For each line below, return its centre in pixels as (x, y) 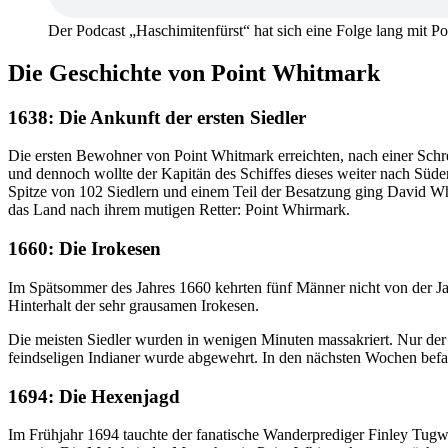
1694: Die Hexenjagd (94, 396)
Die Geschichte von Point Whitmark (194, 72)
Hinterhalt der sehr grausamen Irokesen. (133, 305)
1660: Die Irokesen (84, 249)
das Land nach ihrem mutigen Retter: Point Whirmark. (179, 210)
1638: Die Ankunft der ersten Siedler (157, 117)
